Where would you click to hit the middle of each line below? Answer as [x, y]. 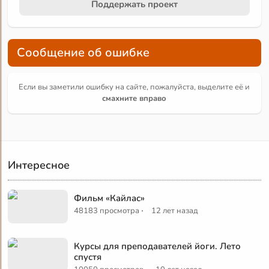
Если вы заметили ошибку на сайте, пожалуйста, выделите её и [134, 87]
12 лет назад [175, 210]
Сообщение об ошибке [83, 52]
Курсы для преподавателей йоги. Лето [158, 246]
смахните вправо [134, 98]
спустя [88, 257]
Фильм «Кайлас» [110, 198]
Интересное [39, 165]
